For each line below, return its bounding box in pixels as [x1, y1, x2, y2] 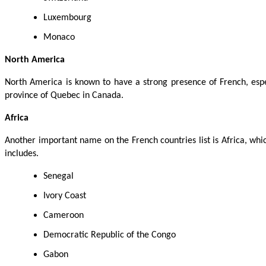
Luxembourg [43, 12, 91, 23]
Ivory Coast [43, 191, 86, 201]
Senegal [43, 171, 74, 181]
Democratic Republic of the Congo [43, 230, 176, 240]
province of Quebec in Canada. [5, 90, 126, 100]
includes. [5, 148, 39, 159]
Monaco [43, 32, 75, 42]
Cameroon [43, 210, 84, 220]
